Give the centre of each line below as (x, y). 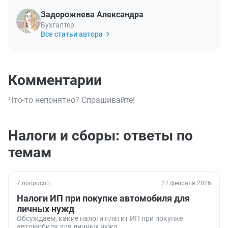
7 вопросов (33, 183)
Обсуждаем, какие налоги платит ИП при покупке (100, 218)
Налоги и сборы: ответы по (101, 135)
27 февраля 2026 (186, 183)
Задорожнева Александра (92, 14)
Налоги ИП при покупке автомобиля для (103, 198)
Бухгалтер (58, 25)
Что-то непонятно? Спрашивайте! (72, 100)
